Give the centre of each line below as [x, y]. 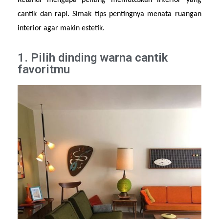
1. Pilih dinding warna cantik [93, 57]
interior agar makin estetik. [61, 29]
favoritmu [44, 69]
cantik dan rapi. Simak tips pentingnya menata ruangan [109, 14]
